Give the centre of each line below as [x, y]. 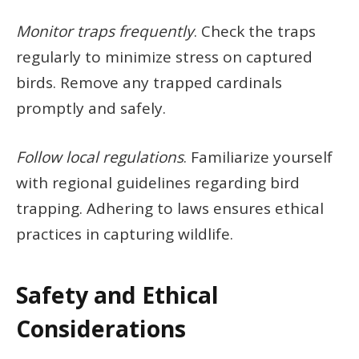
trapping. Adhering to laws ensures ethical [170, 209]
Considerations [101, 328]
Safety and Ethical [117, 294]
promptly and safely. [91, 108]
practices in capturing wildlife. [125, 234]
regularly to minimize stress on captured [164, 56]
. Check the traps [255, 31]
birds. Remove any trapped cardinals [149, 82]
